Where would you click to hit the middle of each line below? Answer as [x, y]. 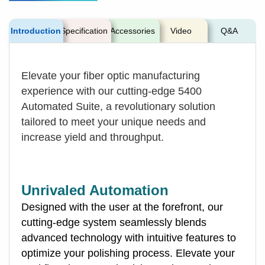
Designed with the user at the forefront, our [122, 207]
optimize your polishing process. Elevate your [128, 253]
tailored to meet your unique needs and [114, 122]
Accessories [132, 30]
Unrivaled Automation [95, 190]
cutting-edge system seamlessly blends [114, 222]
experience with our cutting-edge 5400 [112, 91]
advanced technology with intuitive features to [129, 237]
